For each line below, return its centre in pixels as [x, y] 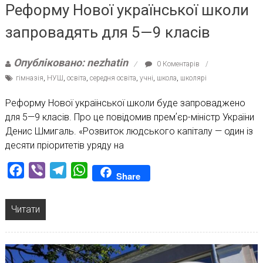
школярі [193, 78]
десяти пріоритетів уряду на [64, 146]
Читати [25, 210]
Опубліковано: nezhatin [70, 63]
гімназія [29, 78]
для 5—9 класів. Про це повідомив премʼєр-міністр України [129, 117]
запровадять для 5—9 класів [107, 33]
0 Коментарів [177, 64]
